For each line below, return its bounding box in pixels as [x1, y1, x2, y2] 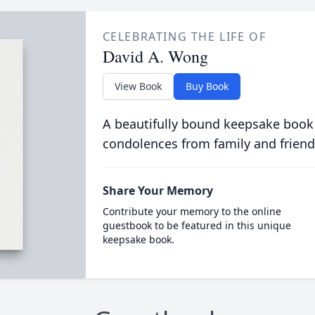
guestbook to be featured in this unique [102, 219, 291, 232]
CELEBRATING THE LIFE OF [102, 29, 266, 44]
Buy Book [185, 79, 229, 93]
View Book [114, 79, 162, 93]
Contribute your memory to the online [102, 205, 281, 218]
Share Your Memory [102, 183, 213, 198]
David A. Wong [102, 45, 208, 67]
